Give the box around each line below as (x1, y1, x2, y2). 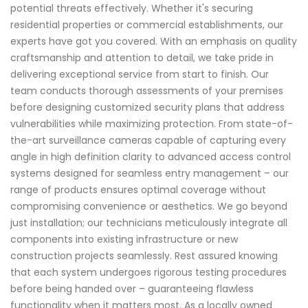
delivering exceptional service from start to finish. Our (10, 67, 269, 82)
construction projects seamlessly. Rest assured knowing (10, 249, 278, 263)
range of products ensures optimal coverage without (10, 183, 266, 197)
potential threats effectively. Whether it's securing (10, 1, 253, 16)
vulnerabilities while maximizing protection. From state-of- (10, 117, 293, 131)
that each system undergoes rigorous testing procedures (10, 265, 287, 280)
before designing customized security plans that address (10, 100, 285, 115)
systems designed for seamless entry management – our (10, 166, 289, 181)
